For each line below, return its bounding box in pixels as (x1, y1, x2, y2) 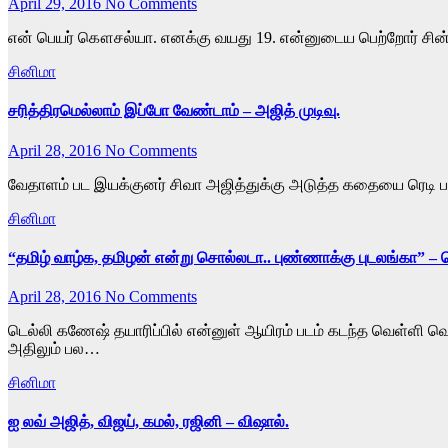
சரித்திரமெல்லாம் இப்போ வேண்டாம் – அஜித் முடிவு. (8, 102, 340, 120)
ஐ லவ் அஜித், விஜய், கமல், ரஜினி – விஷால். (8, 413, 289, 431)
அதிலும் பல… (8, 340, 100, 358)
